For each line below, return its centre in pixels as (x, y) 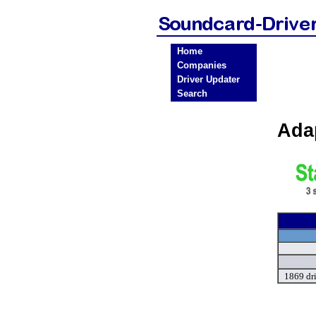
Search (192, 93)
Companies (202, 65)
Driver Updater (208, 79)
